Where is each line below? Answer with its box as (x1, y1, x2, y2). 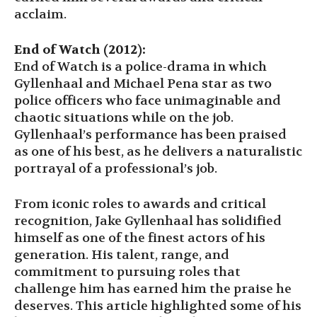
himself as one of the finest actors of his (14, 229, 265, 246)
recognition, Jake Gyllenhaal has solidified (14, 212, 282, 229)
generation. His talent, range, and (14, 246, 229, 263)
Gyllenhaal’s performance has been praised (14, 126, 287, 143)
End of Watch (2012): (14, 41, 146, 58)
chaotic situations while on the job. (14, 109, 234, 126)
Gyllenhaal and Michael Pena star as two (14, 75, 272, 92)
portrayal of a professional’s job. (14, 160, 217, 177)
